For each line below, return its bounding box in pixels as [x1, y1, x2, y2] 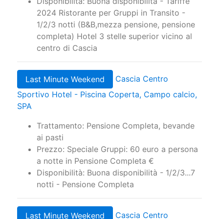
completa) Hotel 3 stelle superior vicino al [37, 31, 192, 42]
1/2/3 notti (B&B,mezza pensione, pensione [37, 20, 195, 30]
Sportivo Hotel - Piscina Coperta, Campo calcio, [17, 89, 197, 100]
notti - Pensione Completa [37, 179, 134, 190]
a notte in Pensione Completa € [37, 156, 154, 166]
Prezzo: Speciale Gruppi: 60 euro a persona [37, 144, 198, 154]
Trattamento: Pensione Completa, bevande [37, 121, 195, 131]
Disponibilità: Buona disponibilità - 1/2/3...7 [37, 168, 195, 178]
